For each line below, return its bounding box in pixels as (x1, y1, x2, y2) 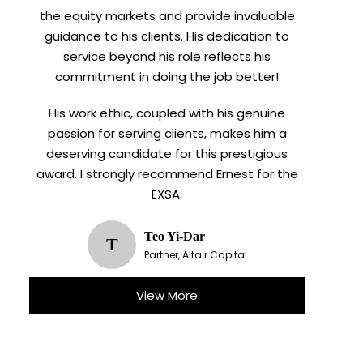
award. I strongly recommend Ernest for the (36, 164, 298, 182)
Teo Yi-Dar (143, 228, 205, 243)
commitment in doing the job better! (55, 67, 279, 85)
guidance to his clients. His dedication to (45, 27, 289, 45)
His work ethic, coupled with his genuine (49, 104, 285, 122)
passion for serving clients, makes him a (47, 124, 287, 142)
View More (136, 287, 198, 305)
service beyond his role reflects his (63, 47, 271, 65)
